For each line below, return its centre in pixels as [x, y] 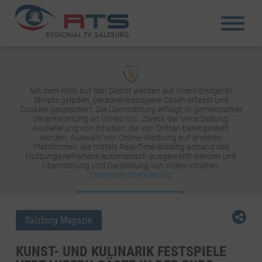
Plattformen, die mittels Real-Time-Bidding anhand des [131, 147]
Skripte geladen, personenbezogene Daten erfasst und [131, 100]
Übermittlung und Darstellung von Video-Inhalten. [131, 166]
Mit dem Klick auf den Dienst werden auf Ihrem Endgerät [131, 91]
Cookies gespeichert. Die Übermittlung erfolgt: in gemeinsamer [131, 109]
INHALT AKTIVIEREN [130, 200]
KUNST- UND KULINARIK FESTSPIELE [121, 251]
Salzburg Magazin [58, 220]
